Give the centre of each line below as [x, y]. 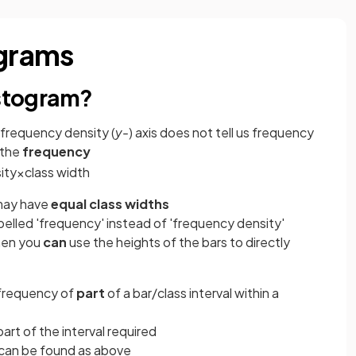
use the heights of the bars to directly [178, 242]
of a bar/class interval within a [192, 292]
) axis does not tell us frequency [221, 133]
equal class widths [110, 203]
